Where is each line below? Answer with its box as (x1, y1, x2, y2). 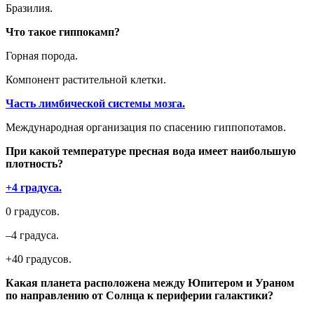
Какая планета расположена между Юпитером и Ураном (6, 277, 294, 289)
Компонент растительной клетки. (6, 74, 166, 86)
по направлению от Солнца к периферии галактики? (6, 289, 273, 301)
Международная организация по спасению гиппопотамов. (6, 121, 286, 133)
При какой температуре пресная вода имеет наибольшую (6, 145, 296, 157)
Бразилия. (6, 2, 53, 14)
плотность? (6, 158, 63, 170)
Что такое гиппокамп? (6, 26, 120, 38)
